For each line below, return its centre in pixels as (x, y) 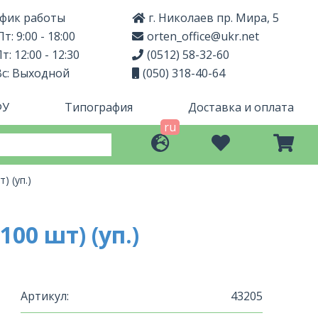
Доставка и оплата (241, 107)
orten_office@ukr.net (203, 36)
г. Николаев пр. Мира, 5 (214, 18)
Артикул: (45, 296)
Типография (99, 107)
